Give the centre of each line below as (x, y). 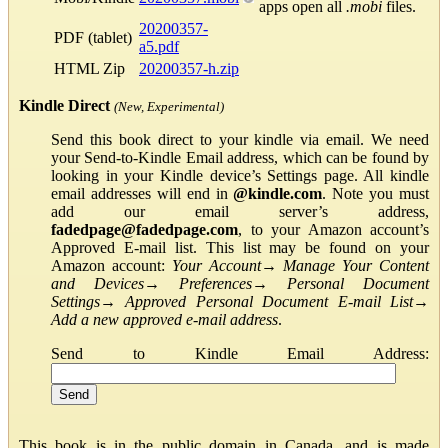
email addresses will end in (142, 193)
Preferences (215, 283)
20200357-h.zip (189, 68)
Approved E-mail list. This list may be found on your (240, 247)
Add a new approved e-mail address (164, 319)
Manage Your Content (356, 265)
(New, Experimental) (169, 106)
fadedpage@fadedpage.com (144, 229)
